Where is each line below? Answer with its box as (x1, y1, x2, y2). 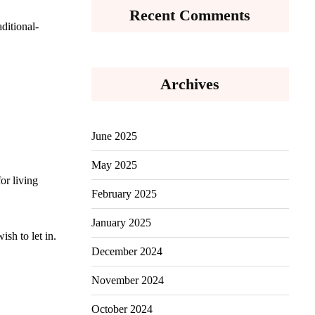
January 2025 (91, 216, 151, 229)
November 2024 (91, 274, 164, 286)
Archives (160, 75, 220, 93)
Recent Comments (129, 6, 251, 24)
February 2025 (91, 187, 157, 200)
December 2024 (91, 245, 162, 257)
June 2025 (91, 129, 137, 142)
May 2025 (91, 158, 137, 171)
